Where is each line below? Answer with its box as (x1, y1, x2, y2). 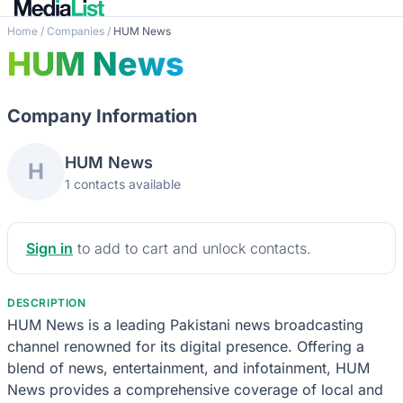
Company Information (7, 104, 197, 127)
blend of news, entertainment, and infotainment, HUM (7, 358, 370, 377)
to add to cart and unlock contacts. (73, 238, 311, 257)
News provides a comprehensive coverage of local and (7, 380, 383, 399)
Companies (47, 23, 104, 38)
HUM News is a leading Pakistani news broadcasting (7, 315, 363, 334)
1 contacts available (65, 175, 181, 192)
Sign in (26, 238, 73, 257)
